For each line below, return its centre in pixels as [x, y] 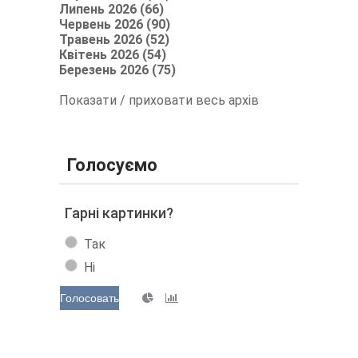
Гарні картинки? [119, 213]
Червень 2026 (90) [115, 24]
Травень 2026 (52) [114, 39]
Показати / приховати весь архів [159, 100]
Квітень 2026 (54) [113, 54]
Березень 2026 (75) [117, 70]
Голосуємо [112, 165]
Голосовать [89, 298]
